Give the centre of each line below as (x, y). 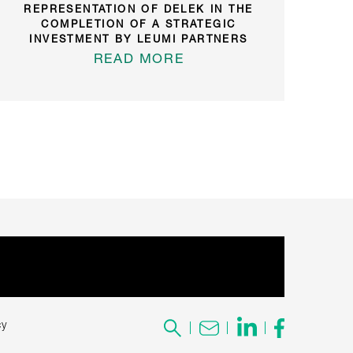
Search (185, 326)
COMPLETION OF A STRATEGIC (139, 23)
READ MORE (139, 58)
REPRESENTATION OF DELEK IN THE (139, 8)
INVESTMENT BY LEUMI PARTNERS (139, 38)
